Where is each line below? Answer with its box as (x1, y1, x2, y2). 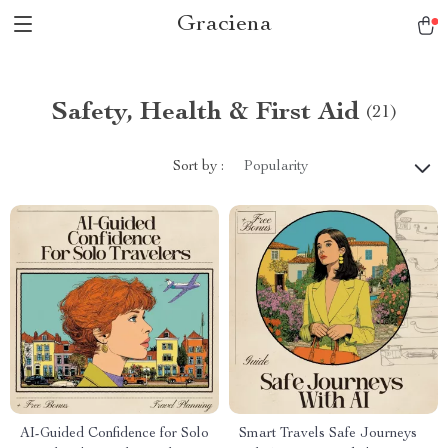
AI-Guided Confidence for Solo (20, 427, 209, 441)
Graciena (176, 13, 272, 37)
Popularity (244, 160, 308, 174)
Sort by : (173, 159, 224, 174)
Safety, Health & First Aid (51, 100, 360, 126)
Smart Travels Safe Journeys (239, 427, 417, 441)
